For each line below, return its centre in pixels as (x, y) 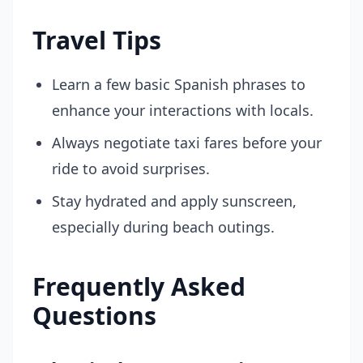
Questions (94, 316)
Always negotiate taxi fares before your (187, 143)
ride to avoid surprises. (131, 169)
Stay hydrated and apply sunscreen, (174, 201)
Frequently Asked (139, 286)
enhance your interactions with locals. (183, 110)
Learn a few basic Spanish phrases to (179, 84)
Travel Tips (97, 40)
